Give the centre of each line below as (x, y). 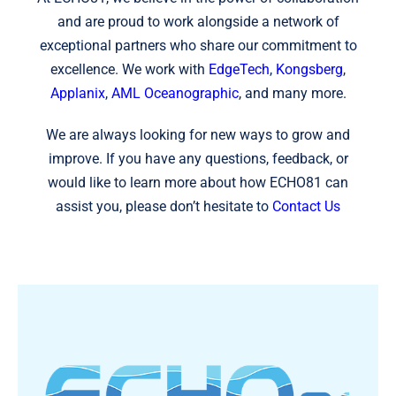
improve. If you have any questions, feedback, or (198, 158)
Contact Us (306, 206)
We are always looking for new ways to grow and (198, 134)
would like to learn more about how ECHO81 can (198, 182)
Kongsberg (309, 69)
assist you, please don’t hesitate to (164, 206)
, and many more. (292, 93)
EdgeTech (239, 69)
